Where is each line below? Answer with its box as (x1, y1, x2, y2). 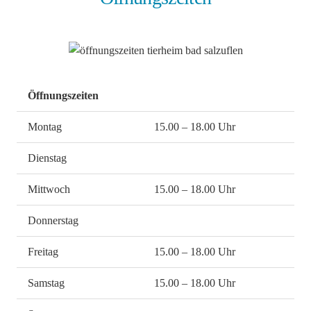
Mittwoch (28, 183, 70, 196)
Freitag (28, 246, 58, 258)
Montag (28, 121, 62, 133)
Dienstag (28, 152, 67, 165)
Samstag (28, 277, 65, 289)
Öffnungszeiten (28, 90, 99, 102)
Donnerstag (28, 215, 78, 227)
